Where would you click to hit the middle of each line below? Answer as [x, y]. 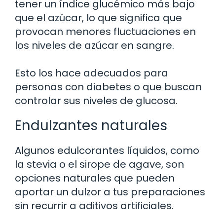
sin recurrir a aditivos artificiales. [94, 205]
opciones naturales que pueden [95, 178]
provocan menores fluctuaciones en [105, 31]
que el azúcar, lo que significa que [98, 18]
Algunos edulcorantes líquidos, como [107, 150]
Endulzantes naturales [91, 125]
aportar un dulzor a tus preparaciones [110, 192]
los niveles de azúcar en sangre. [94, 45]
